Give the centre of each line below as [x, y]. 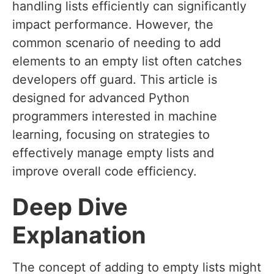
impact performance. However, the [113, 25]
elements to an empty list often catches [127, 61]
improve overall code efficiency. [105, 172]
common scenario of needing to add [117, 43]
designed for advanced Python [101, 98]
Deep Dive [70, 207]
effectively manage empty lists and [113, 153]
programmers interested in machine [115, 117]
